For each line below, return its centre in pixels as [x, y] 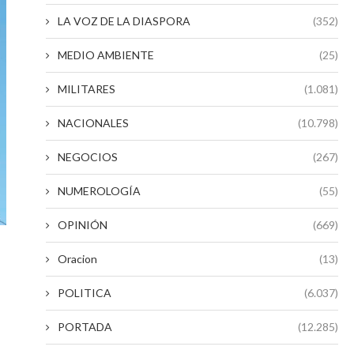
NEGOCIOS [88, 157]
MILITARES [87, 89]
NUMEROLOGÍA [99, 191]
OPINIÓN [83, 225]
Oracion [77, 259]
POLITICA [85, 293]
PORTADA [85, 327]
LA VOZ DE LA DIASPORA [124, 21]
